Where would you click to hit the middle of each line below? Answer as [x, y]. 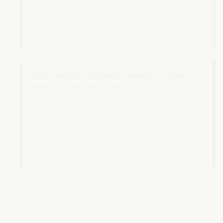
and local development [79, 86]
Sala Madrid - [55, 32]
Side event [51, 103]
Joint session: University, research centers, [111, 75]
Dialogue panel [57, 15]
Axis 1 [142, 32]
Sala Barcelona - [60, 120]
